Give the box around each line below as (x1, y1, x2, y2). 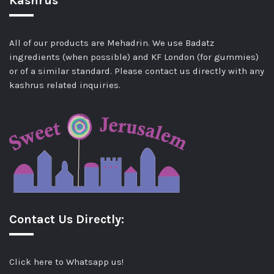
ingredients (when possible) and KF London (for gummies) (9, 51, 259, 62)
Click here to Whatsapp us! (9, 256, 124, 267)
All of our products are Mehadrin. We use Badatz (9, 37, 214, 48)
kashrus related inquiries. (9, 79, 120, 91)
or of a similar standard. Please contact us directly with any (9, 65, 264, 76)
